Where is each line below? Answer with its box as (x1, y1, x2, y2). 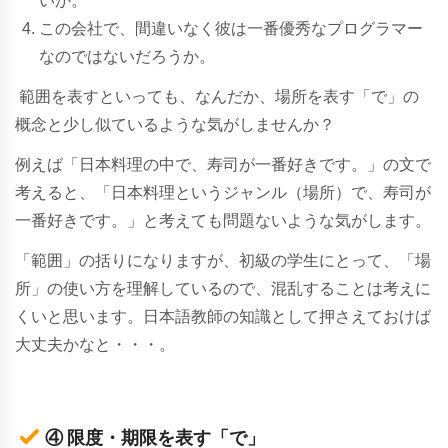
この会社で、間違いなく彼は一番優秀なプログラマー (39, 19, 423, 37)
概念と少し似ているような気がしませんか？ (15, 115, 335, 133)
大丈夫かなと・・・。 (15, 335, 175, 353)
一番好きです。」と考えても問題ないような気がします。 (15, 211, 431, 229)
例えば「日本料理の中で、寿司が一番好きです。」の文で (15, 155, 431, 173)
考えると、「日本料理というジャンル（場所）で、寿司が (15, 183, 431, 201)
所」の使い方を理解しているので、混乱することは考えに (15, 279, 431, 297)
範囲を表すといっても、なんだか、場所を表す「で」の (19, 87, 419, 105)
